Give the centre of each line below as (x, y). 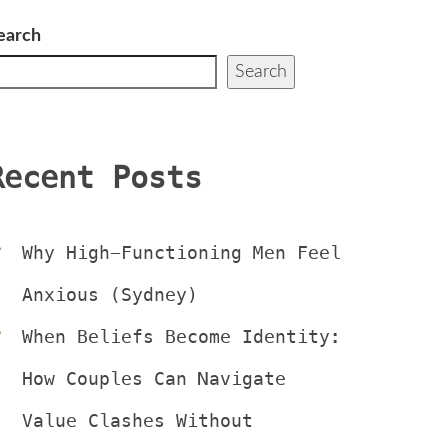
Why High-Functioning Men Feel (181, 252)
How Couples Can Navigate (154, 378)
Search (261, 72)
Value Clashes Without (137, 420)
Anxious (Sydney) (110, 294)
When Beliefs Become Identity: (181, 336)
